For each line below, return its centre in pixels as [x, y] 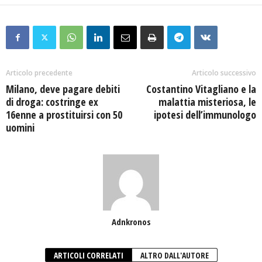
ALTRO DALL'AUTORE [174, 255]
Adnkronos [131, 222]
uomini [20, 127]
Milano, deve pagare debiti [63, 89]
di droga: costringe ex [52, 102]
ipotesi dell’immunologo [205, 115]
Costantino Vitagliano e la [201, 89]
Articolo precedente [39, 73]
